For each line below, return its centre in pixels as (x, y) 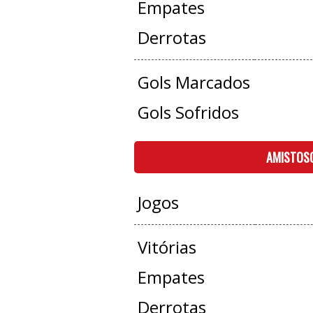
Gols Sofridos (188, 112)
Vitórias (167, 247)
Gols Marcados (194, 82)
